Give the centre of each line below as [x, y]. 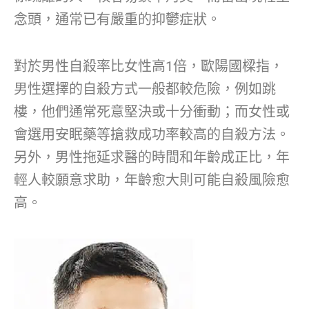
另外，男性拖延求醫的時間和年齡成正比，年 [152, 158]
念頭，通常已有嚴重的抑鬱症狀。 [117, 20]
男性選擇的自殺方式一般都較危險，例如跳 [145, 89]
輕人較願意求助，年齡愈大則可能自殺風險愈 [152, 180]
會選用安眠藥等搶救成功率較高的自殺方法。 [152, 135]
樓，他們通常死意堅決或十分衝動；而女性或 [152, 112]
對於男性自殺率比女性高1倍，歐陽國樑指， [149, 67]
